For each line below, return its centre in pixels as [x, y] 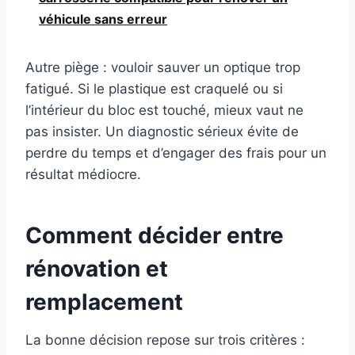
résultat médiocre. [83, 175]
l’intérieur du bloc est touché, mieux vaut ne [164, 111]
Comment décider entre [155, 236]
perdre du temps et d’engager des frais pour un [176, 153]
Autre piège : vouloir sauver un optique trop [163, 68]
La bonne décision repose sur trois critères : [165, 340]
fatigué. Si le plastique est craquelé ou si [154, 89]
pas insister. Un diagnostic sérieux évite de [162, 132]
